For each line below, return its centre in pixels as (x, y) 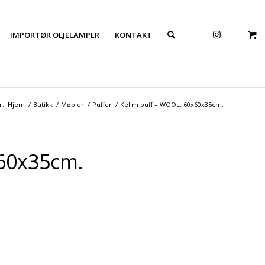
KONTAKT (133, 35)
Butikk (43, 104)
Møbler (72, 104)
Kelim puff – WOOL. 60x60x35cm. (172, 104)
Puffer (102, 104)
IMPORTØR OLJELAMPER (55, 35)
